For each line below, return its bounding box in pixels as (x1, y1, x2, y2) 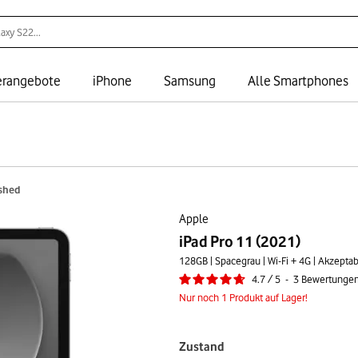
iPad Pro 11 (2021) (179, 233, 300, 250)
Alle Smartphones (248, 73, 348, 89)
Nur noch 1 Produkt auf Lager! (179, 291, 308, 304)
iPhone (93, 73, 132, 89)
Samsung (164, 73, 216, 89)
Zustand (179, 340, 224, 354)
